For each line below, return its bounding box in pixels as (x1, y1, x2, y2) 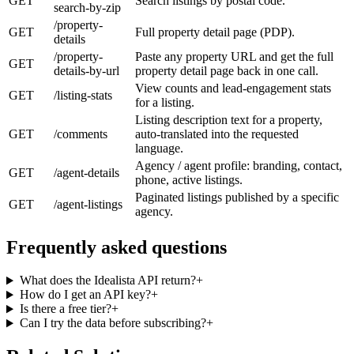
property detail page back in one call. (135, 63, 318, 77)
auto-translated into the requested (135, 126, 299, 141)
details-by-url (54, 63, 119, 77)
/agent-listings (54, 197, 122, 211)
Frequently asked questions (6, 236, 227, 258)
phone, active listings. (135, 172, 243, 186)
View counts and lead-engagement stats (135, 81, 331, 95)
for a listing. (135, 95, 194, 109)
